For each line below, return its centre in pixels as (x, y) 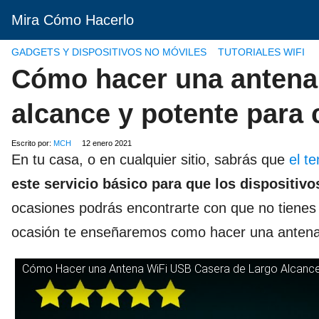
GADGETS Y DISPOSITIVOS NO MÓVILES (109, 52)
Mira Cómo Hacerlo (73, 20)
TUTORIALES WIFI (261, 52)
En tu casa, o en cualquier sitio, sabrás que (148, 159)
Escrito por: (32, 143)
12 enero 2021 (107, 143)
